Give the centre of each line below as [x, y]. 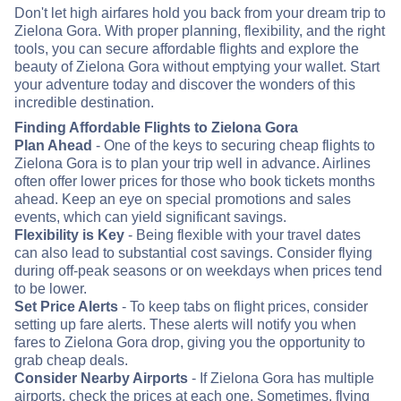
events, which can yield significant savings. [150, 218]
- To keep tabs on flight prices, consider [243, 307]
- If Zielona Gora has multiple [281, 379]
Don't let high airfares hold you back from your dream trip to [200, 13]
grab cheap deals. [71, 361]
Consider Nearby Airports [101, 379]
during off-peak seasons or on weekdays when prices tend [198, 271]
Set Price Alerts [66, 307]
